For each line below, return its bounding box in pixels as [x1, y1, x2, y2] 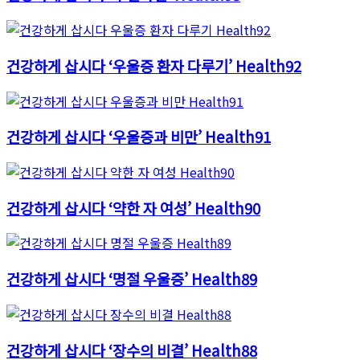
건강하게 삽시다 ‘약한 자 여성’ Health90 [6, 196, 260, 219]
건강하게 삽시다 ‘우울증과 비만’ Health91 [6, 125, 271, 148]
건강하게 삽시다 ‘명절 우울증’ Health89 [6, 268, 257, 290]
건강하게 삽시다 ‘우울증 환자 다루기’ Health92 [6, 54, 301, 76]
